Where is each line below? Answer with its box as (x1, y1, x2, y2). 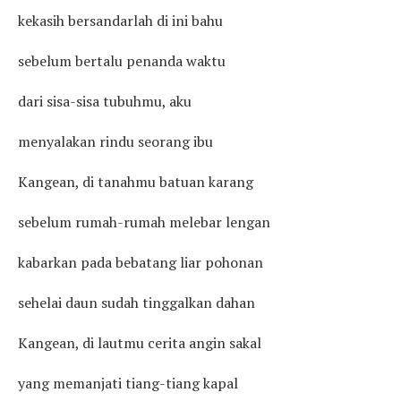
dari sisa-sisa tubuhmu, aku (18, 90, 192, 111)
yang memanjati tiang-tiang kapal (18, 372, 238, 393)
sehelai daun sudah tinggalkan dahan (18, 292, 255, 312)
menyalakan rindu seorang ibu (18, 131, 213, 151)
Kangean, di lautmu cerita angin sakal (18, 332, 261, 353)
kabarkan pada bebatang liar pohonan (18, 252, 263, 272)
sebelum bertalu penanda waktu (18, 50, 226, 71)
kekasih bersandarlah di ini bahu (18, 10, 223, 30)
